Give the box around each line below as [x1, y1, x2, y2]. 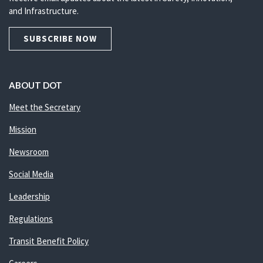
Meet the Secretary [9, 102, 80, 113]
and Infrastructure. [9, 5, 79, 16]
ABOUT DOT [9, 80, 62, 90]
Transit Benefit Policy [9, 235, 89, 247]
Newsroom [9, 146, 49, 157]
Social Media [9, 168, 53, 180]
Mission [9, 124, 36, 135]
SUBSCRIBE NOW [23, 33, 97, 44]
